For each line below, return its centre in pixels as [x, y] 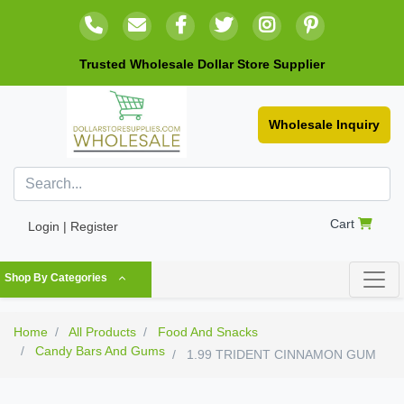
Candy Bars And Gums [100, 351]
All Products [102, 332]
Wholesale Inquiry [324, 124]
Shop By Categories [56, 278]
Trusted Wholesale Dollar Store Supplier [202, 64]
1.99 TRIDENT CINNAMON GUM [280, 354]
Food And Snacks [208, 332]
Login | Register [73, 226]
